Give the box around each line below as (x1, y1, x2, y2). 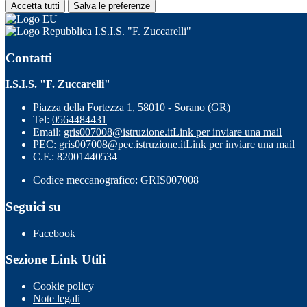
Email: (33, 126, 64, 138)
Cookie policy (33, 280, 94, 293)
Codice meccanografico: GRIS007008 (33, 174, 199, 186)
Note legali (33, 293, 80, 305)
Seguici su (5, 199, 61, 214)
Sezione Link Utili (5, 252, 106, 267)
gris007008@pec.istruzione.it (59, 138, 186, 151)
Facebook (33, 227, 75, 239)
